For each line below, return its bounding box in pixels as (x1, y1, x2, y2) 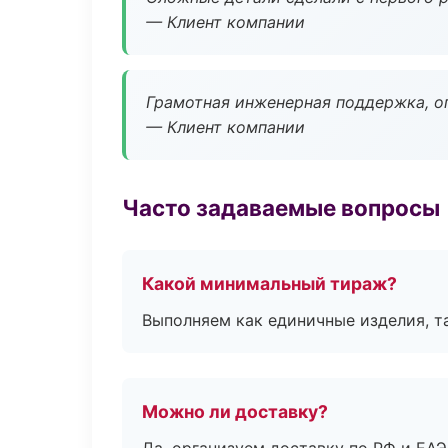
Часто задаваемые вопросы (122, 194, 440, 221)
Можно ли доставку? (142, 401, 328, 422)
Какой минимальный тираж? (142, 273, 397, 294)
